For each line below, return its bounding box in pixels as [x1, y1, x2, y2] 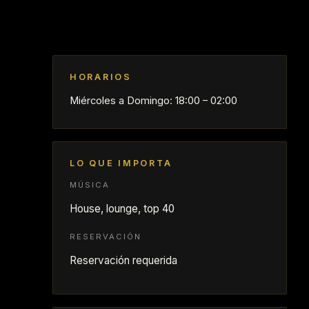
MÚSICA [70, 180, 110, 190]
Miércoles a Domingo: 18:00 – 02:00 [70, 94, 237, 107]
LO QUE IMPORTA [70, 158, 172, 168]
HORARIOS [70, 72, 132, 82]
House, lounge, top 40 [70, 202, 175, 215]
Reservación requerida [70, 254, 177, 267]
